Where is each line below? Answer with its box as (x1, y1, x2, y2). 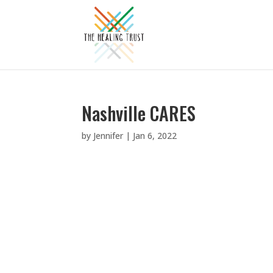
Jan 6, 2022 (133, 130, 177, 141)
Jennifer (93, 130, 124, 141)
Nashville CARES (82, 99, 196, 127)
